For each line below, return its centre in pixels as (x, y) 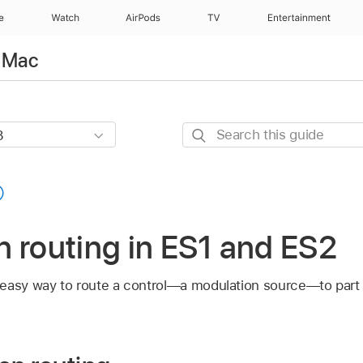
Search (204, 132)
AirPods (143, 18)
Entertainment (299, 18)
